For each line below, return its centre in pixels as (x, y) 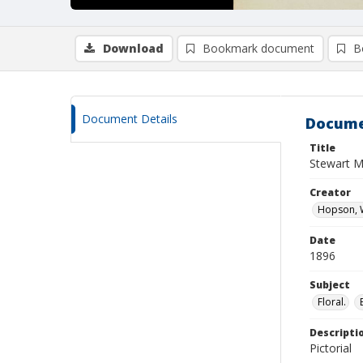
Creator (330, 192)
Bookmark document (258, 48)
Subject (330, 285)
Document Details (130, 119)
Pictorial (331, 348)
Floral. (332, 302)
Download (133, 48)
